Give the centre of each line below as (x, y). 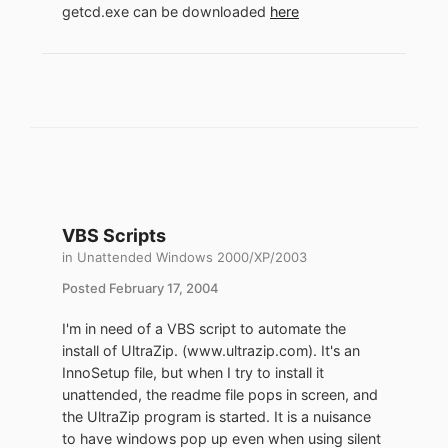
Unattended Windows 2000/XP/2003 (192, 257)
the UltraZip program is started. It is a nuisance (216, 417)
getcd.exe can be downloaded (166, 12)
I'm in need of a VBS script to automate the (204, 329)
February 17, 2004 (164, 288)
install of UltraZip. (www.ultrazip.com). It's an (211, 351)
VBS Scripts (114, 236)
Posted (85, 288)
